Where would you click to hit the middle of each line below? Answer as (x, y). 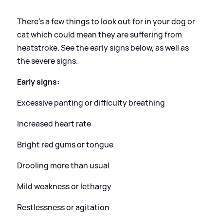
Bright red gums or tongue (65, 145)
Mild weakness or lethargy (64, 187)
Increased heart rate (54, 124)
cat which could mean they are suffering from (100, 35)
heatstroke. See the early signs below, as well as (103, 48)
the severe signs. (47, 61)
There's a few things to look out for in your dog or (106, 22)
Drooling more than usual (63, 166)
